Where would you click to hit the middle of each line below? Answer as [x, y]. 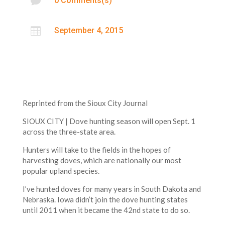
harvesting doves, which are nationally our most [102, 160]
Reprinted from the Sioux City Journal [85, 103]
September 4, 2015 [88, 31]
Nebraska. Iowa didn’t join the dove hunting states [105, 200]
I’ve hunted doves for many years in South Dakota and [111, 189]
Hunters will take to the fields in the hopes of [96, 150]
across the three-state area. [69, 132]
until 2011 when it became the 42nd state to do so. [106, 210]
